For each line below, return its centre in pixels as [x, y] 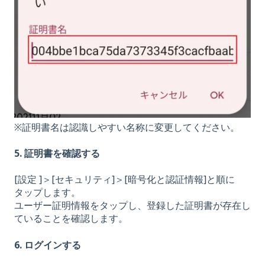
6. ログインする [48, 245]
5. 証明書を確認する [57, 153]
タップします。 [47, 193]
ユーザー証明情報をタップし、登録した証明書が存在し [132, 206]
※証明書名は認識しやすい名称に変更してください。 [127, 127]
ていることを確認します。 [71, 219]
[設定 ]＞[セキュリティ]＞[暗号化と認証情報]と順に [125, 180]
